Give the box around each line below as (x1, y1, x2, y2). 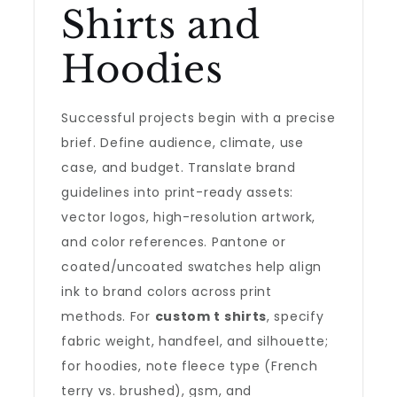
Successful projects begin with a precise (61, 109, 336, 127)
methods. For (61, 307, 155, 325)
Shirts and (61, 2, 261, 48)
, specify (267, 307, 324, 325)
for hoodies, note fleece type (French (61, 357, 318, 375)
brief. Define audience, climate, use (61, 134, 304, 152)
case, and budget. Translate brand (61, 159, 296, 176)
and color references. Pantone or (61, 233, 286, 251)
